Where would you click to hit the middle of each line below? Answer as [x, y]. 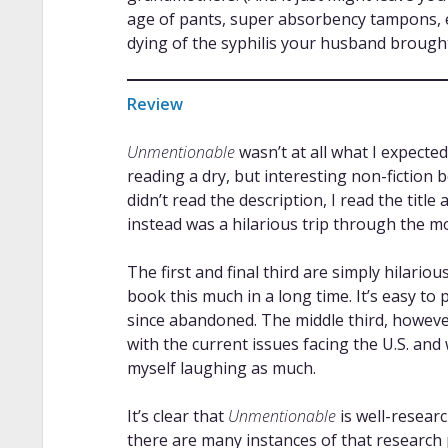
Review [154, 103]
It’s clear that [177, 415]
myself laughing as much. [221, 367]
